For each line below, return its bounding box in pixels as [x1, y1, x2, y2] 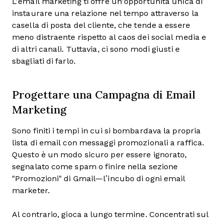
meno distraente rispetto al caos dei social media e [12, 32, 207, 41]
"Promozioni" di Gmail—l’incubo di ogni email [12, 174, 186, 183]
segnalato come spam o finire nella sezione [12, 162, 178, 171]
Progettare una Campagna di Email [12, 87, 195, 102]
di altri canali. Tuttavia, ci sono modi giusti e [12, 44, 180, 53]
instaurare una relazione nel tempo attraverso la [12, 8, 199, 17]
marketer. [12, 186, 50, 195]
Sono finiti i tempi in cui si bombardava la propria [12, 126, 201, 135]
